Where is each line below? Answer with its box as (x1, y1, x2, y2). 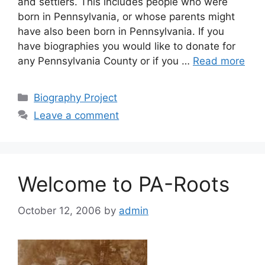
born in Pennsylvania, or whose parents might (18, 11, 235, 22)
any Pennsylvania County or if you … (18, 55, 193, 67)
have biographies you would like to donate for (18, 40, 235, 52)
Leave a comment (34, 109, 119, 121)
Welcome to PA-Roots (18, 172, 230, 196)
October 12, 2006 (18, 204, 101, 216)
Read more (193, 55, 245, 67)
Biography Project (34, 92, 118, 104)
